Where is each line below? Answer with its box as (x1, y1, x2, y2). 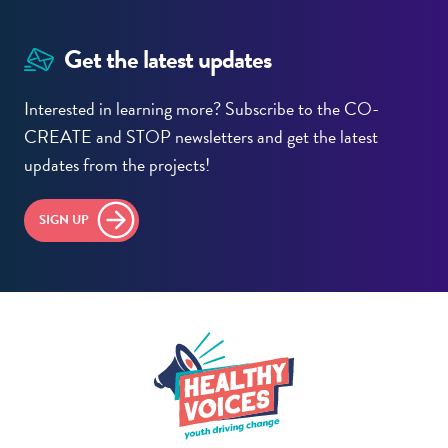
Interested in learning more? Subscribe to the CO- (24, 95, 379, 123)
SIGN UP (39, 210, 89, 231)
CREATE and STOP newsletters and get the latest (24, 123, 378, 151)
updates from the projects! (24, 151, 214, 179)
